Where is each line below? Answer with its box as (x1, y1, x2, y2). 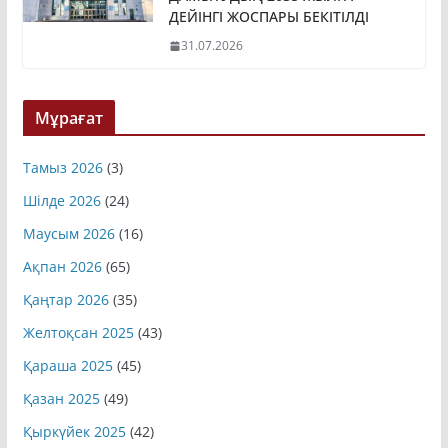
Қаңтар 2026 (22, 295, 109, 315)
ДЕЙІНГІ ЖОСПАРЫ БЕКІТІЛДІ (168, 12, 369, 32)
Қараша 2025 (22, 361, 113, 381)
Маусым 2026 (22, 229, 115, 249)
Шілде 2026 (22, 196, 101, 216)
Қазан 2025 (22, 394, 100, 414)
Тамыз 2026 (22, 163, 103, 183)
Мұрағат (34, 112, 103, 135)
